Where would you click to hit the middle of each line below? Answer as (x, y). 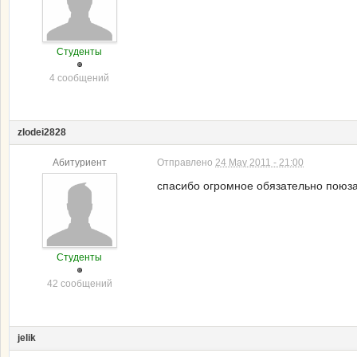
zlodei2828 (42, 132)
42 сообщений (79, 284)
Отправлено (186, 163)
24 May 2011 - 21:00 (259, 163)
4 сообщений (79, 78)
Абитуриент (79, 163)
